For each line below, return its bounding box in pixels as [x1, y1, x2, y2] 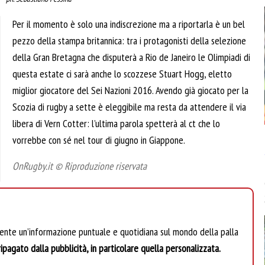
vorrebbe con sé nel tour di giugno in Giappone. [12, 133, 185, 147]
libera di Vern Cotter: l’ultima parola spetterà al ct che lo [12, 117, 220, 131]
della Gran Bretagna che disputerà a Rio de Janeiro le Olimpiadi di [12, 50, 250, 64]
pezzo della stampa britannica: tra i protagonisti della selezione [12, 34, 246, 48]
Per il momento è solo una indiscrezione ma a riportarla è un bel [12, 17, 245, 31]
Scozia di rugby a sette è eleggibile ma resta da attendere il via [12, 100, 246, 114]
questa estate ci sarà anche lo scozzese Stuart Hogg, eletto [12, 67, 232, 81]
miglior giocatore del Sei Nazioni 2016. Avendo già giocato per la [12, 83, 248, 98]
